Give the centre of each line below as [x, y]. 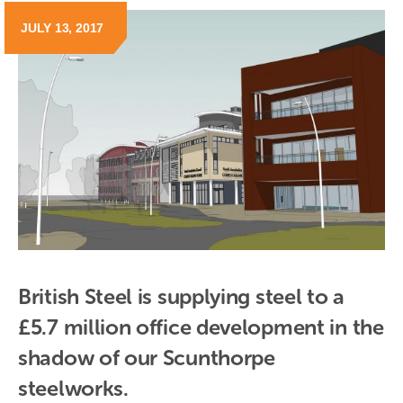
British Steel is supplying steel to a [181, 297]
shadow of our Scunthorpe [147, 358]
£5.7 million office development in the [201, 327]
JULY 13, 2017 [63, 28]
